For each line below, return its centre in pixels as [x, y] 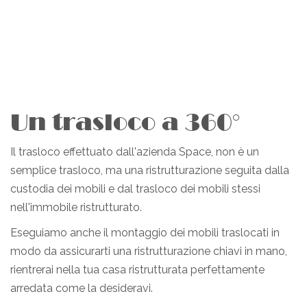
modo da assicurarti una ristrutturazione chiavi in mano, [149, 251]
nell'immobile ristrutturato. [76, 207]
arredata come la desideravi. [82, 288]
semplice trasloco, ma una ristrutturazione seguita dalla [150, 170]
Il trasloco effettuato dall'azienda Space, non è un [135, 151]
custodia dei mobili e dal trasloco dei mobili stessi [135, 188]
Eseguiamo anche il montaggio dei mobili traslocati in [145, 232]
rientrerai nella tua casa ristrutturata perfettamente [137, 269]
